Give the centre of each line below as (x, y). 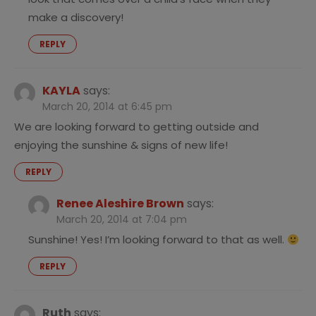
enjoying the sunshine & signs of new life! (121, 145)
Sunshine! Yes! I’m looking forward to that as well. (158, 240)
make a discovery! (76, 18)
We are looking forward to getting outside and (136, 127)
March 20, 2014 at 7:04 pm (122, 220)
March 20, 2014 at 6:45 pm (107, 107)
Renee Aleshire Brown (120, 204)
